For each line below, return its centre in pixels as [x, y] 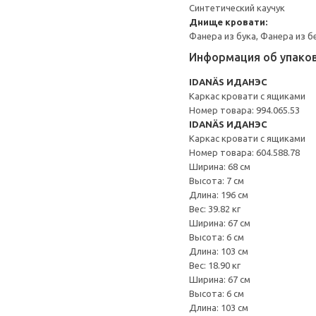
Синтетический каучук [237, 8]
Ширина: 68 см [220, 166]
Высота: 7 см [217, 181]
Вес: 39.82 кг [215, 209]
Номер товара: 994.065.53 [244, 110]
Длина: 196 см [219, 195]
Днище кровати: [228, 22]
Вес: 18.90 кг [215, 265]
